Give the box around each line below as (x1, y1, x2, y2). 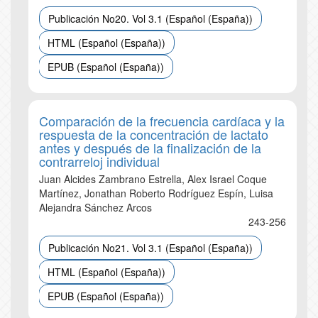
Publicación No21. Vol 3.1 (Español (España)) (48, 241, 253, 255)
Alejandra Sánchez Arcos (39, 200, 152, 214)
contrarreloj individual (39, 152, 160, 170)
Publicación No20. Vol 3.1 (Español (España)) (48, 11, 253, 26)
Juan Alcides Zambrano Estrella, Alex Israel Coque (39, 172, 267, 186)
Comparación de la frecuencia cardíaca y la (39, 111, 285, 130)
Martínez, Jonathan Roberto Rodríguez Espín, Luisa (39, 186, 273, 200)
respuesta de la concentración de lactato (39, 125, 268, 143)
